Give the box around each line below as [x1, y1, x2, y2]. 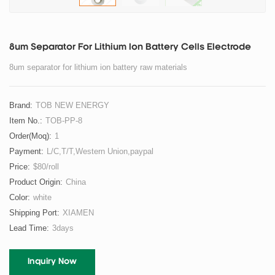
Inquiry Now [28, 258, 77, 266]
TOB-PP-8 [45, 116, 82, 126]
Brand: [9, 101, 33, 110]
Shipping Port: [9, 208, 60, 218]
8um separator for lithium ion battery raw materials [9, 63, 187, 72]
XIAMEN [63, 208, 94, 218]
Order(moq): [9, 131, 52, 141]
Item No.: [9, 116, 42, 126]
